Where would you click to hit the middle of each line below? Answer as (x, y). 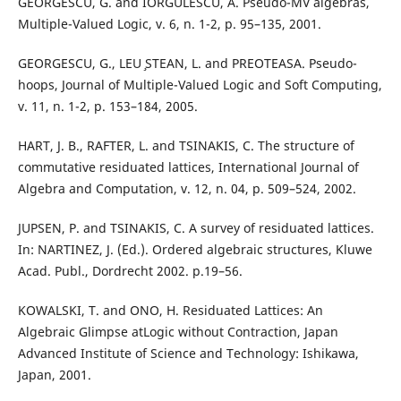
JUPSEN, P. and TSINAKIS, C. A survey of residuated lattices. (196, 227)
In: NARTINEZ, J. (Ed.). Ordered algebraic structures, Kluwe (195, 249)
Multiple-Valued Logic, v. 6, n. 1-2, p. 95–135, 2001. (169, 23)
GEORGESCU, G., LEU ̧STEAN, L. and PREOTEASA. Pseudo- (187, 63)
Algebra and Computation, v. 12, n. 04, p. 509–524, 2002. (187, 188)
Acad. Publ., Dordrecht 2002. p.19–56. (130, 270)
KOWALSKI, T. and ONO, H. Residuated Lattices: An (170, 310)
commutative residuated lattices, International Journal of (188, 166)
